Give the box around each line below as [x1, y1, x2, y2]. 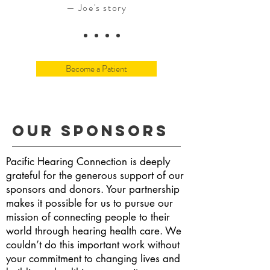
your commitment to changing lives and [6, 252, 180, 265]
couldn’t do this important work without [6, 238, 180, 251]
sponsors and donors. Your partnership [6, 183, 180, 196]
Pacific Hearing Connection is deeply [6, 155, 170, 168]
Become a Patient [66, 62, 127, 75]
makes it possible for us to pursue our [6, 196, 173, 210]
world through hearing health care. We [6, 224, 181, 237]
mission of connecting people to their [6, 210, 170, 224]
